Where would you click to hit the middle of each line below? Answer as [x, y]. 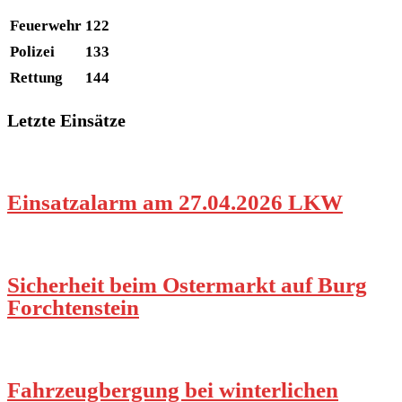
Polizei [32, 51]
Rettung [36, 77]
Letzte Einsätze [66, 120]
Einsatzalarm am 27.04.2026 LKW [175, 202]
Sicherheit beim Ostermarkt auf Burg [187, 284]
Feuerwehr [46, 25]
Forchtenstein [73, 307]
